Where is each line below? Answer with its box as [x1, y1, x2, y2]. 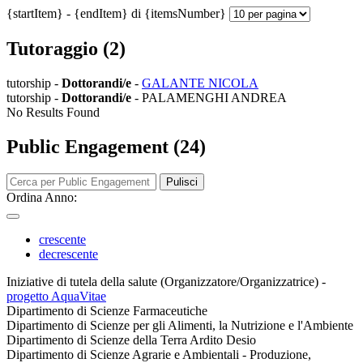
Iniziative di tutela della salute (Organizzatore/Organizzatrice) [6, 275, 322, 289]
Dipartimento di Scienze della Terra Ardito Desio [6, 333, 256, 348]
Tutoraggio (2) [6, 37, 126, 59]
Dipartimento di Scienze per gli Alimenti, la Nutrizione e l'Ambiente [6, 318, 353, 333]
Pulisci [166, 176, 198, 189]
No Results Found [6, 105, 100, 119]
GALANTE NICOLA [142, 75, 258, 90]
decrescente [39, 247, 98, 262]
